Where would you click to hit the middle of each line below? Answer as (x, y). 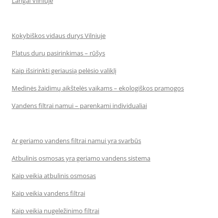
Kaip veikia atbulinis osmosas (54, 176)
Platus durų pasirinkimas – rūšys (58, 53)
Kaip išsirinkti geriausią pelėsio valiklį (64, 71)
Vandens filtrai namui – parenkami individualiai (79, 106)
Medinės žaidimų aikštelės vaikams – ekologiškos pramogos (98, 88)
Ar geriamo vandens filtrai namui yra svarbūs (76, 141)
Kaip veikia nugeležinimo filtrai (55, 211)
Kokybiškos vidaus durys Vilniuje (59, 36)
